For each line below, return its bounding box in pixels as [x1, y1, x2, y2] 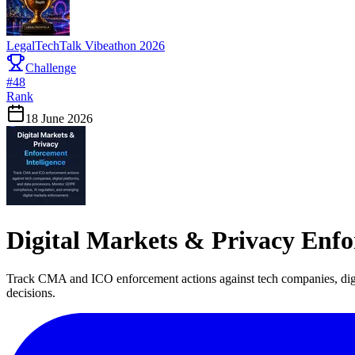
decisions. [6, 286, 55, 300]
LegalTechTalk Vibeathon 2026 [6, 39, 165, 53]
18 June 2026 [25, 112, 93, 126]
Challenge [25, 61, 76, 75]
